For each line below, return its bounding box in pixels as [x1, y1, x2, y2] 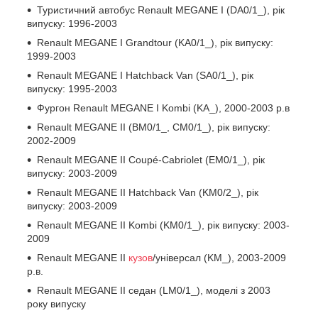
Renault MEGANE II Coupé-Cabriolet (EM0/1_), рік [37, 153, 265, 165]
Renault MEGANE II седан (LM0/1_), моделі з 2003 [37, 284, 270, 296]
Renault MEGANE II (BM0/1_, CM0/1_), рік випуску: [37, 121, 270, 133]
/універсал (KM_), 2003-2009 [153, 251, 286, 263]
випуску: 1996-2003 [27, 17, 117, 29]
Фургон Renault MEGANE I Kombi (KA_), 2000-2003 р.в [37, 102, 290, 114]
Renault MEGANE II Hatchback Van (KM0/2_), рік [37, 186, 258, 198]
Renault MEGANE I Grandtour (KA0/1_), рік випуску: [37, 36, 273, 48]
